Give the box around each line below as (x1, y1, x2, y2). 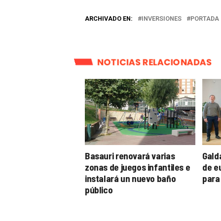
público (85, 184, 113, 195)
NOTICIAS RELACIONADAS (97, 56, 212, 68)
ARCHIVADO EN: (85, 14, 133, 22)
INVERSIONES (142, 14, 182, 22)
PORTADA (190, 14, 219, 22)
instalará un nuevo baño (85, 172, 176, 184)
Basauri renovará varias (85, 149, 175, 161)
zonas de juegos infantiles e (85, 161, 190, 173)
